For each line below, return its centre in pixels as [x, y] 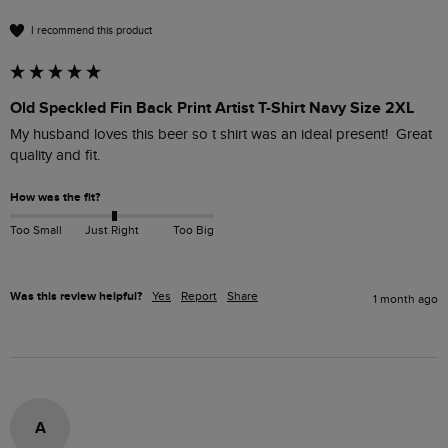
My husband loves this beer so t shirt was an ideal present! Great [221, 135]
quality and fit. [55, 156]
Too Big [193, 229]
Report [199, 295]
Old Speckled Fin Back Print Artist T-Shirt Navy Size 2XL [212, 108]
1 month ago [405, 298]
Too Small [36, 229]
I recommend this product [91, 30]
